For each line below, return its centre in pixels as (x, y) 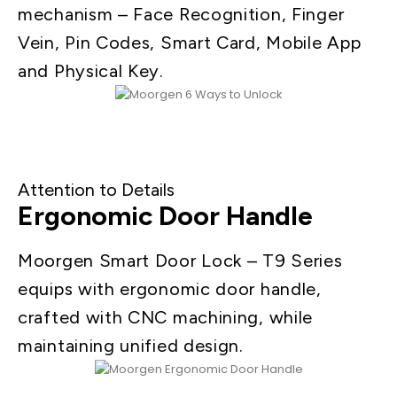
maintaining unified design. (131, 345)
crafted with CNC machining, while (166, 317)
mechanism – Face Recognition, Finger (181, 14)
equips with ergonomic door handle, (170, 288)
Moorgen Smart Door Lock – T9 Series (180, 260)
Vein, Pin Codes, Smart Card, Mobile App (190, 42)
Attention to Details (96, 189)
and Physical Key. (91, 70)
